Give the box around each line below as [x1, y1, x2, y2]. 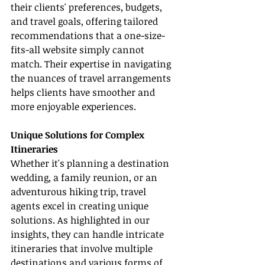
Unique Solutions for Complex [11, 128, 147, 142]
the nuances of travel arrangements [11, 72, 173, 85]
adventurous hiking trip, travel [11, 185, 148, 199]
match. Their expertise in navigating [11, 57, 173, 71]
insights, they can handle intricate [11, 228, 166, 241]
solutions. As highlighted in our [11, 214, 152, 227]
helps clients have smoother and [11, 86, 157, 99]
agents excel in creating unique [11, 199, 151, 213]
